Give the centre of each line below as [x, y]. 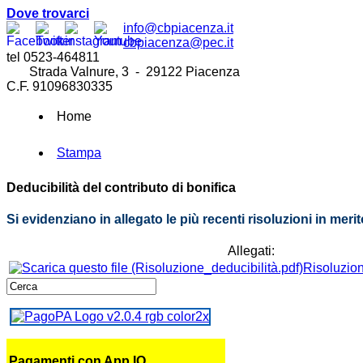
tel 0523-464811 [53, 57]
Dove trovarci [48, 13]
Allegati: [251, 251]
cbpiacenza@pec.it [178, 43]
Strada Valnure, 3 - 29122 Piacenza [123, 72]
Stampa [79, 153]
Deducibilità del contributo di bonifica [121, 187]
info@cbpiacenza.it [178, 28]
